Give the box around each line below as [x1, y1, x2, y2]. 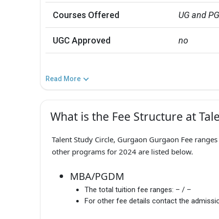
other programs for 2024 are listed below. [51, 146, 193, 156]
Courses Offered [53, 9, 119, 20]
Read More [45, 74, 81, 83]
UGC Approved [53, 35, 110, 45]
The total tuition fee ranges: [85, 185, 174, 195]
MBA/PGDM [70, 170, 124, 183]
